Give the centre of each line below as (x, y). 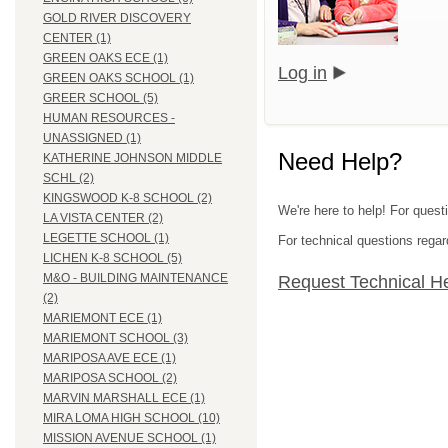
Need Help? (340, 161)
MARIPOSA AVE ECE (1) (109, 358)
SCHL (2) (68, 178)
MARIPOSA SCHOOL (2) (110, 378)
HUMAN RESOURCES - (109, 118)
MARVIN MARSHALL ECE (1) (124, 398)
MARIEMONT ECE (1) (102, 318)
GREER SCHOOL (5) (100, 98)
